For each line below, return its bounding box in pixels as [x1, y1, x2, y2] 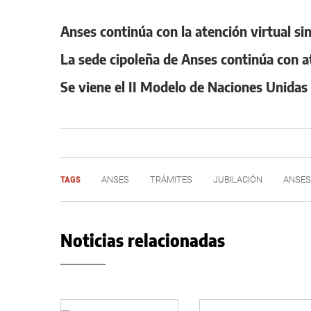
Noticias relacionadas [60, 230, 225, 251]
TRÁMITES [150, 174, 192, 185]
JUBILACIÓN [213, 174, 262, 185]
